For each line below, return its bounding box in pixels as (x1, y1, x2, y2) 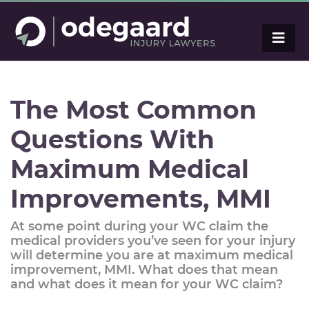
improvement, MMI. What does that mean (10, 262, 278, 277)
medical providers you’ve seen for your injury (10, 233, 295, 248)
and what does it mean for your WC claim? (10, 277, 283, 292)
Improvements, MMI (10, 183, 271, 214)
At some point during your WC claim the (10, 219, 268, 234)
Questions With (10, 124, 215, 154)
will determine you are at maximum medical (10, 248, 293, 263)
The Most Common (10, 94, 257, 125)
